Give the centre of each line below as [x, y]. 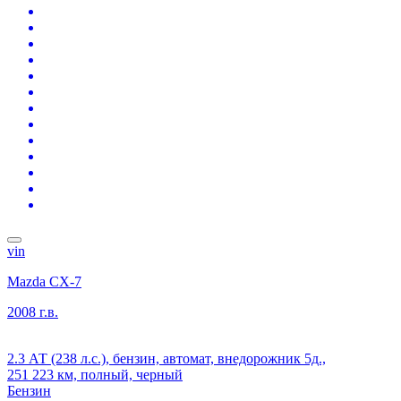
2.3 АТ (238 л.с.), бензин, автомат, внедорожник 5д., [166, 358]
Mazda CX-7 [44, 281]
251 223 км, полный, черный [95, 374]
